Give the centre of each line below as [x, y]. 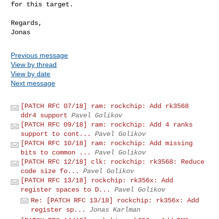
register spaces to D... [66, 189]
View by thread [34, 64]
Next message [33, 83]
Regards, [27, 23]
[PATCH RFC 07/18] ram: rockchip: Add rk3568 [105, 106]
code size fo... [50, 171]
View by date [31, 74]
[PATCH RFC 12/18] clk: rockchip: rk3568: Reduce [113, 162]
